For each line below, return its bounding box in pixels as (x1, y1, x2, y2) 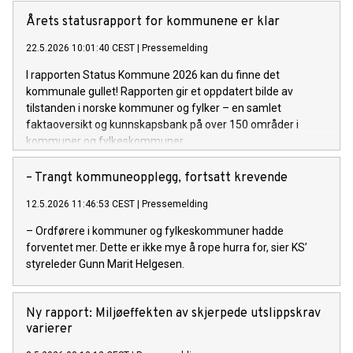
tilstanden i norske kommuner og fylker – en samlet (26, 101, 281, 114)
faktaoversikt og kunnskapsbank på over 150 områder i (26, 117, 299, 131)
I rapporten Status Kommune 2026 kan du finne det (26, 68, 280, 81)
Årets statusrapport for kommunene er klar (26, 13, 280, 30)
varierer (26, 321, 72, 337)
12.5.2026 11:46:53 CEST (26, 198, 135, 210)
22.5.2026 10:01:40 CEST (26, 42, 135, 54)
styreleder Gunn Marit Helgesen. (26, 257, 184, 270)
